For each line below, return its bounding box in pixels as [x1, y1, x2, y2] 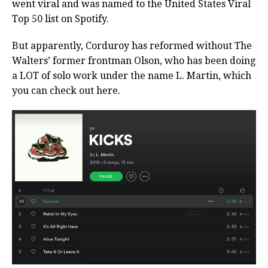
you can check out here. [12, 85, 120, 97]
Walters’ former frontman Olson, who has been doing [12, 55, 255, 67]
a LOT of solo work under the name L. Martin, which [12, 70, 251, 82]
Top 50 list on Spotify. [12, 13, 109, 25]
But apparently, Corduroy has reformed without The [12, 40, 252, 52]
